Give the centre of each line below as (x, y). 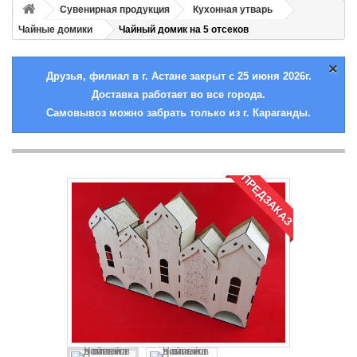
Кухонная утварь (233, 10)
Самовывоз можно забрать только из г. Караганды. (178, 113)
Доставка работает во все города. (178, 94)
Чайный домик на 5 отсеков (184, 29)
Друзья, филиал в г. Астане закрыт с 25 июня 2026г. (178, 76)
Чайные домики (55, 29)
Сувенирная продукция (115, 10)
